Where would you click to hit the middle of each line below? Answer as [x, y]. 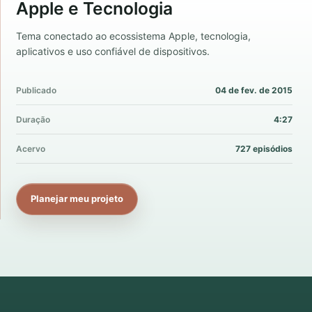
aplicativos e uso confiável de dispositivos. [113, 51]
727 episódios [264, 148]
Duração [33, 119]
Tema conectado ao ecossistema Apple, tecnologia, [133, 36]
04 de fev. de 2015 [254, 90]
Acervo [31, 148]
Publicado [36, 90]
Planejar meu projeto [77, 198]
